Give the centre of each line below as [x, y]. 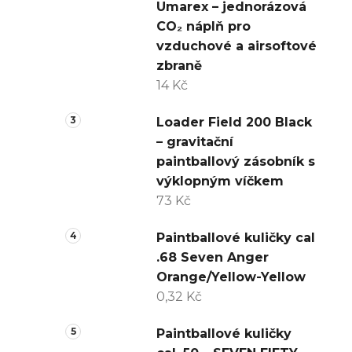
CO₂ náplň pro [203, 27]
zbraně [179, 66]
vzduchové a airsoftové [236, 46]
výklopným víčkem [220, 181]
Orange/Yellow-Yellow [231, 277]
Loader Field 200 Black [234, 123]
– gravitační [195, 142]
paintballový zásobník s [236, 162]
